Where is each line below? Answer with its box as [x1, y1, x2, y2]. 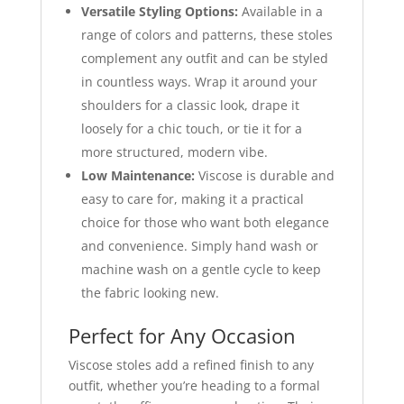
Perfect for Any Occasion [68, 321, 296, 349]
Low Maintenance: [80, 166, 195, 184]
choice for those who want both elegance [80, 213, 329, 231]
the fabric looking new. [80, 283, 219, 301]
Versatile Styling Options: [80, 2, 238, 20]
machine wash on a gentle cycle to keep [80, 260, 321, 278]
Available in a [237, 2, 323, 20]
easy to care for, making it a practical [80, 189, 304, 207]
